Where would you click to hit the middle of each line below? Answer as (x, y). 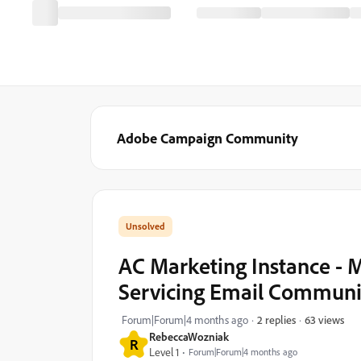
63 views (324, 319)
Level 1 (164, 352)
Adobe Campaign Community (207, 138)
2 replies (276, 320)
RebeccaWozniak (189, 336)
